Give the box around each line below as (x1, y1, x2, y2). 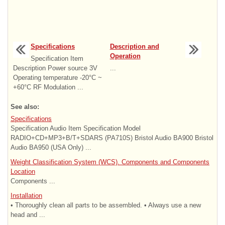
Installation (11, 191, 42, 199)
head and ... (11, 210, 45, 218)
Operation (109, 52, 141, 60)
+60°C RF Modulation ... (13, 83, 83, 91)
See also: (11, 102, 39, 110)
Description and (109, 42, 159, 50)
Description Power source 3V (13, 64, 97, 72)
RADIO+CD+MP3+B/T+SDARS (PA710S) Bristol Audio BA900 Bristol (11, 134, 213, 142)
